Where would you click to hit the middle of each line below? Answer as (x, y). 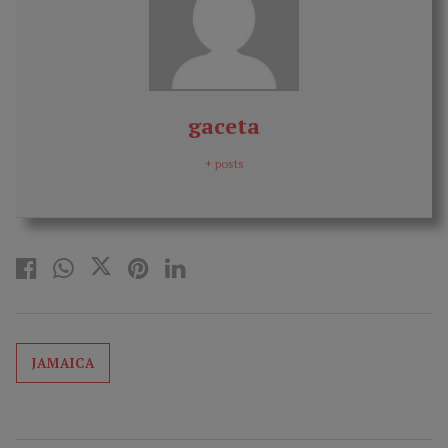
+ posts (224, 163)
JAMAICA (63, 362)
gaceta (224, 125)
